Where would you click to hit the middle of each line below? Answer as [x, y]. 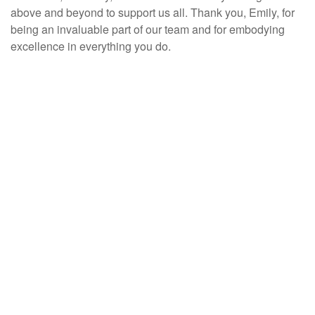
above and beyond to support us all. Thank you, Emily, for [153, 12]
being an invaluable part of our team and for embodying [148, 29]
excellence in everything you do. [91, 46]
